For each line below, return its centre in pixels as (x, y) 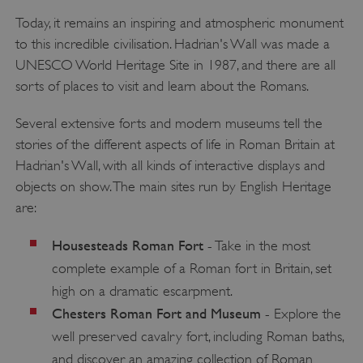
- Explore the (301, 314)
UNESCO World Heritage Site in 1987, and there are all (175, 65)
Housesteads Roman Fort (127, 246)
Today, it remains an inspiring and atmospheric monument (179, 23)
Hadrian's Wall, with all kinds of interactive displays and (170, 166)
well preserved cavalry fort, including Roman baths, (198, 337)
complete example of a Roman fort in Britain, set (191, 269)
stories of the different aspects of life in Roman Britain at (175, 145)
